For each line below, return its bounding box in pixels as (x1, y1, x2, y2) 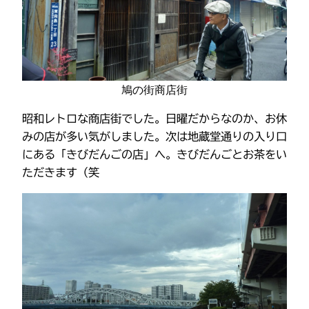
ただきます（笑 (22, 167, 99, 179)
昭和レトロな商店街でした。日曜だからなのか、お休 (22, 113, 287, 125)
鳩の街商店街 (121, 82, 188, 97)
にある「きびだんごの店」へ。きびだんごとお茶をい (22, 149, 287, 161)
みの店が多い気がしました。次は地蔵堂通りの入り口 (22, 131, 287, 143)
